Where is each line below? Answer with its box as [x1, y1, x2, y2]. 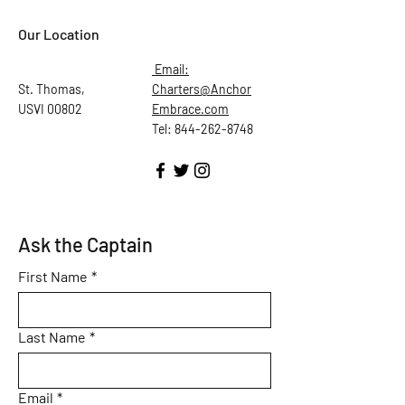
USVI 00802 [18, 101, 82, 117]
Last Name [18, 328, 86, 345]
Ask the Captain [18, 232, 153, 256]
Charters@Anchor [152, 81, 251, 97]
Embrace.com [152, 101, 229, 117]
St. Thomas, [18, 81, 85, 97]
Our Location [18, 25, 99, 42]
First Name [18, 268, 88, 285]
